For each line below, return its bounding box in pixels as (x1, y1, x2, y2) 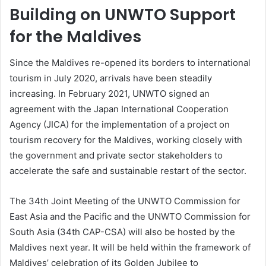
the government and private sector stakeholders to (9, 150, 223, 161)
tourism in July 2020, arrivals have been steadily (9, 72, 212, 84)
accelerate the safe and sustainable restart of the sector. (9, 165, 246, 177)
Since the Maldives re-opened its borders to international (9, 57, 251, 69)
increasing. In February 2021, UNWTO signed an (9, 88, 210, 100)
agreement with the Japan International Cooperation (9, 103, 229, 115)
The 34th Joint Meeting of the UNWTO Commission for (9, 195, 240, 207)
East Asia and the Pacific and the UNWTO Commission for (9, 211, 251, 223)
